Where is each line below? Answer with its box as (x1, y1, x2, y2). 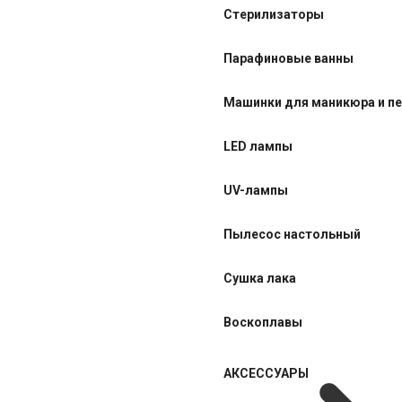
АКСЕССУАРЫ (223, 366, 309, 380)
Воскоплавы (223, 315, 302, 329)
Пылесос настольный (223, 227, 361, 241)
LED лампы (223, 139, 293, 153)
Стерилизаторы (223, 7, 324, 22)
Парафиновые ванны (223, 51, 354, 66)
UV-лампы (223, 183, 288, 197)
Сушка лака (223, 271, 296, 285)
